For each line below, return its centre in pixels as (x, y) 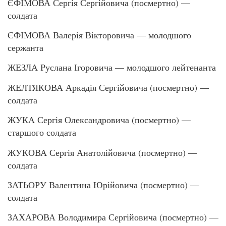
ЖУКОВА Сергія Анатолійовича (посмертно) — (102, 152)
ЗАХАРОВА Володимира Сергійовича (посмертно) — (113, 217)
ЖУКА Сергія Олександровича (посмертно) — (99, 120)
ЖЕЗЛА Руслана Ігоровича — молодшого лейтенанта (112, 67)
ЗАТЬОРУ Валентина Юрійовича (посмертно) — (103, 184)
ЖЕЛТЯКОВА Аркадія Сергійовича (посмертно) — (108, 87)
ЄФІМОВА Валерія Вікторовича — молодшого (99, 35)
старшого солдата (42, 132)
